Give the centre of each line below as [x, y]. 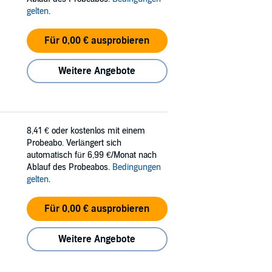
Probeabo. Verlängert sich [74, 143]
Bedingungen [137, 167]
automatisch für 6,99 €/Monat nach [92, 155]
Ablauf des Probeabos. [70, 167]
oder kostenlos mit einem [98, 131]
